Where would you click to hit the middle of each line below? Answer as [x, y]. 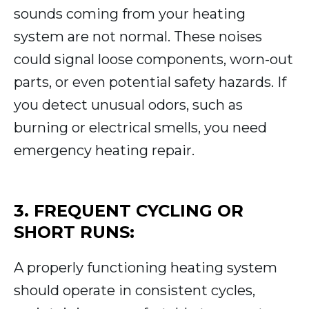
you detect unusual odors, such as [128, 105]
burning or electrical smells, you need [140, 128]
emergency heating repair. [104, 151]
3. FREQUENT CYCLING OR [129, 211]
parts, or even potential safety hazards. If [150, 82]
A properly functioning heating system [146, 268]
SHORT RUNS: [74, 232]
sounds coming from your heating [130, 14]
